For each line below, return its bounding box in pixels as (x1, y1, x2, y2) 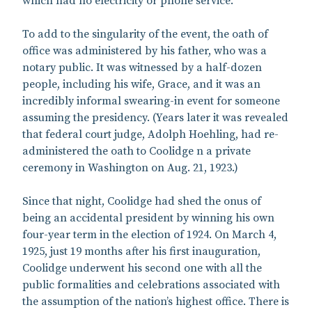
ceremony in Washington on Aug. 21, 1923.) (22, 160, 238, 175)
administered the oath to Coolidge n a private (22, 143, 251, 158)
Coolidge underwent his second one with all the (22, 260, 262, 275)
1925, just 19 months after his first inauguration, (22, 244, 260, 258)
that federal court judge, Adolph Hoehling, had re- (22, 127, 279, 141)
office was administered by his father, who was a (22, 43, 267, 58)
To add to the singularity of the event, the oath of (22, 26, 268, 41)
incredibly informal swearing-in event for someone (22, 93, 280, 108)
